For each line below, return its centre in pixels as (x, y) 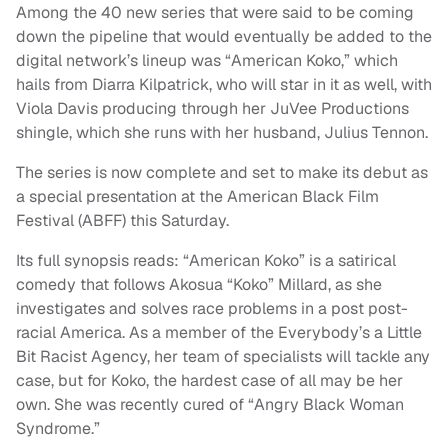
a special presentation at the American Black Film (197, 197)
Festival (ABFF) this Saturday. (122, 221)
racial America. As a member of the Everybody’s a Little (219, 333)
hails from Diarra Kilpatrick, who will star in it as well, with (224, 85)
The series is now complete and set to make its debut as (222, 173)
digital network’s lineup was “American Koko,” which (207, 61)
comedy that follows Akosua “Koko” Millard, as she (199, 285)
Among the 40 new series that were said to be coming (215, 13)
